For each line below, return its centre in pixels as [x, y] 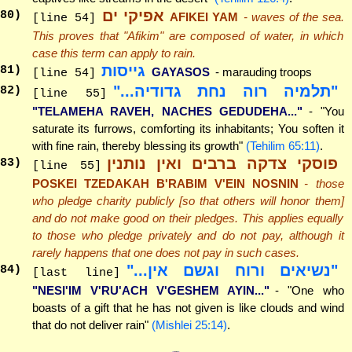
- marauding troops [264, 71]
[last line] [76, 273]
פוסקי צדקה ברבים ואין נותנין [222, 163]
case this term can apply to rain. [114, 53]
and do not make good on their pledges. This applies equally [188, 218]
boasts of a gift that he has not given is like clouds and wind [188, 307]
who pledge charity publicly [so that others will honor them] [188, 200]
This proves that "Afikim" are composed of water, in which [188, 35]
